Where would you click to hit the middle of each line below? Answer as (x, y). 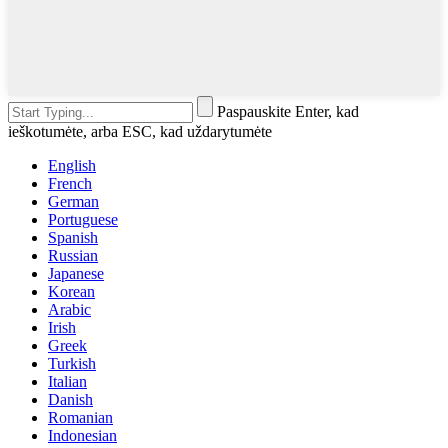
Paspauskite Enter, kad (288, 112)
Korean (71, 292)
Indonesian (82, 436)
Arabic (69, 310)
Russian (73, 256)
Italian (67, 382)
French (70, 184)
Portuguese (83, 220)
